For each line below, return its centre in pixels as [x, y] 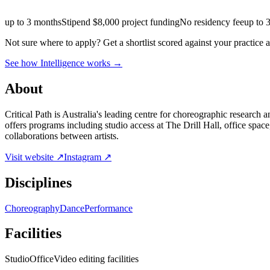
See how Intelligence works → [64, 63]
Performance [108, 208]
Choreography [32, 208]
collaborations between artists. [62, 136]
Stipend [77, 22]
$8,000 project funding [136, 22]
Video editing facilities [96, 259]
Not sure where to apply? [53, 42]
